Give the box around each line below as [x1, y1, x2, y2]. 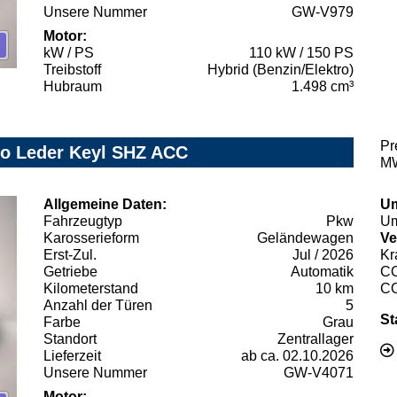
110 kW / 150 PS [249, 45, 354, 61]
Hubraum [43, 79, 102, 95]
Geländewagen [257, 230, 354, 246]
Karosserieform [43, 230, 139, 246]
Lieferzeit [43, 348, 101, 364]
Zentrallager [277, 331, 354, 347]
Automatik [291, 264, 354, 280]
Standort [43, 331, 97, 347]
